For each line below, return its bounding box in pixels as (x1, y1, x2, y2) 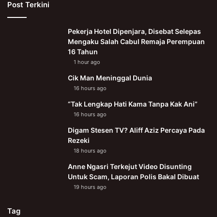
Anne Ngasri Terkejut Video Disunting (68, 162, 192, 170)
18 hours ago (74, 147, 107, 154)
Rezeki (68, 136, 90, 144)
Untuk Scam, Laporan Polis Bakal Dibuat (68, 172, 199, 181)
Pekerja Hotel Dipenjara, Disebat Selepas (68, 27, 201, 35)
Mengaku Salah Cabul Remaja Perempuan (68, 37, 205, 46)
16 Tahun (68, 47, 98, 56)
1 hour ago (74, 58, 100, 65)
